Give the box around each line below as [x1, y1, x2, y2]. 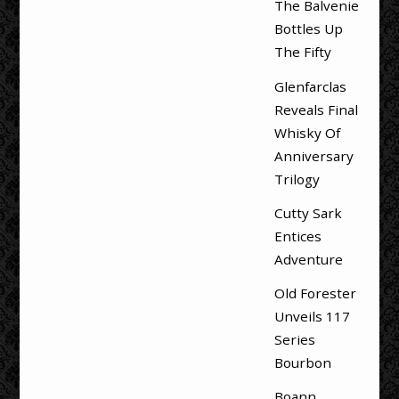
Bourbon [273, 353, 331, 371]
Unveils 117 [273, 306, 350, 325]
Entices [273, 226, 322, 245]
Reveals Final [273, 100, 358, 118]
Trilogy [273, 169, 320, 188]
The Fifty [273, 43, 331, 61]
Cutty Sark [273, 203, 342, 222]
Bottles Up [273, 20, 343, 38]
